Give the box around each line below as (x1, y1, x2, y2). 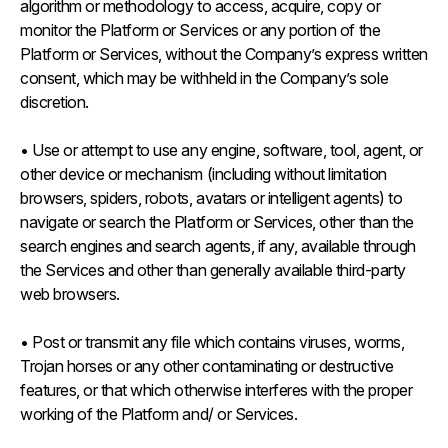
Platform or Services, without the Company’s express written (20, 44, 428, 64)
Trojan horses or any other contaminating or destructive (20, 356, 394, 376)
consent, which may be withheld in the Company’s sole (20, 68, 389, 88)
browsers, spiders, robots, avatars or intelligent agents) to (20, 188, 403, 208)
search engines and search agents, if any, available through (20, 236, 416, 256)
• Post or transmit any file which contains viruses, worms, (20, 332, 405, 352)
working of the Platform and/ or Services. (20, 404, 301, 424)
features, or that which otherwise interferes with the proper (20, 380, 413, 400)
